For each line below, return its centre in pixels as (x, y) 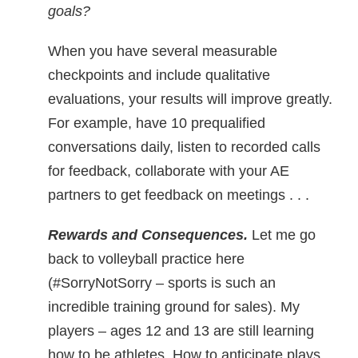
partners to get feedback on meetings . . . (179, 195)
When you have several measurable (163, 51)
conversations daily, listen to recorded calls (184, 147)
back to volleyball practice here (146, 259)
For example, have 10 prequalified (157, 123)
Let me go (282, 235)
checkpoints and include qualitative (159, 75)
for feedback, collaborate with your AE (169, 171)
